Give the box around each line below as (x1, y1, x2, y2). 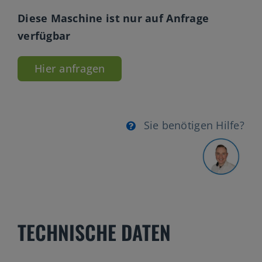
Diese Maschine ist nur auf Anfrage (17, 11, 209, 25)
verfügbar (17, 28, 71, 43)
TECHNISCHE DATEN (17, 217, 171, 247)
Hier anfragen (34, 61, 105, 75)
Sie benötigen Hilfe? (143, 118, 245, 132)
